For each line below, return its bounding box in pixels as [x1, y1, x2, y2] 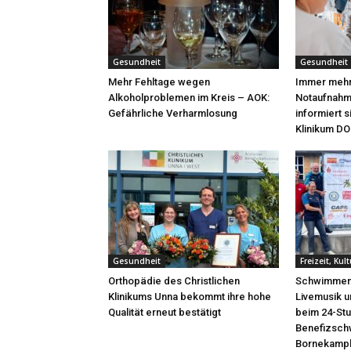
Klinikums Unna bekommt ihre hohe [108, 291, 271, 302]
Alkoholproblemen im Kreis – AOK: [108, 92, 270, 103]
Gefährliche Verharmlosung [108, 107, 237, 119]
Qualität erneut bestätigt [108, 306, 221, 318]
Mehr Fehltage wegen [108, 76, 210, 88]
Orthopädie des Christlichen [108, 275, 240, 287]
